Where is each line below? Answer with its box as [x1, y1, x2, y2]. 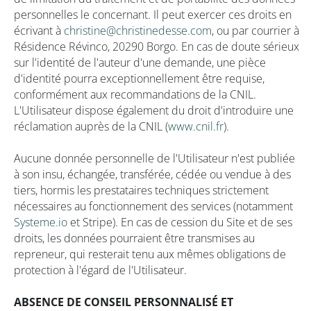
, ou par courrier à [212, 23, 299, 38]
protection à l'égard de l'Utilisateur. [14, 262, 187, 278]
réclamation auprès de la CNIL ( [14, 119, 168, 134]
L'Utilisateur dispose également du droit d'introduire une [14, 103, 294, 118]
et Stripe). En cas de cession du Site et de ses [67, 215, 292, 230]
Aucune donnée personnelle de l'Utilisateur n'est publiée [14, 151, 295, 166]
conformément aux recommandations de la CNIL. [14, 87, 256, 102]
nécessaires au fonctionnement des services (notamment [14, 199, 293, 214]
